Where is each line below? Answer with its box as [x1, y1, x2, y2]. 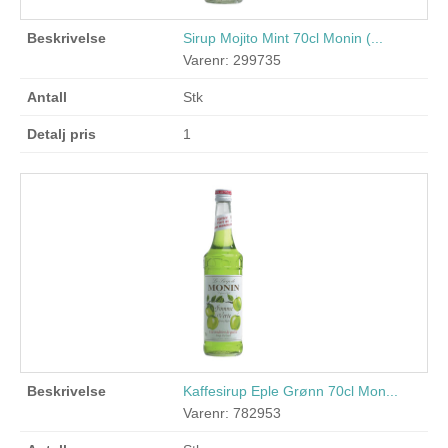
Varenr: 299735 [183, 52, 282, 68]
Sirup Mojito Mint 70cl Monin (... [183, 30, 384, 46]
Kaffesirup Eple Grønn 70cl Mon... [183, 383, 399, 399]
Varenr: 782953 [183, 405, 282, 421]
